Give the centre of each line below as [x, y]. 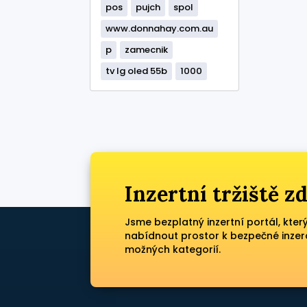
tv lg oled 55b [136, 71]
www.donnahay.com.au [159, 28]
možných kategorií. [173, 249]
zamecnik [146, 50]
